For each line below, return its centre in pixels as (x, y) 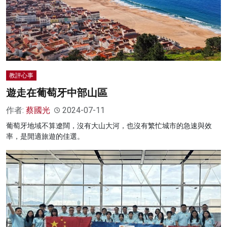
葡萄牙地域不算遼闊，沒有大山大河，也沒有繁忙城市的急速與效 (109, 126)
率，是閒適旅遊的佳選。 (45, 137)
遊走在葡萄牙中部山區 (57, 93)
